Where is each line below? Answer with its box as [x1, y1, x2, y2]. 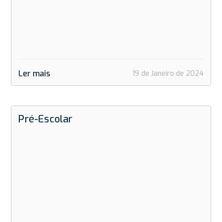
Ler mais [18, 68, 51, 79]
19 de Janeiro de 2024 [132, 69, 204, 78]
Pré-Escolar [18, 112, 73, 126]
